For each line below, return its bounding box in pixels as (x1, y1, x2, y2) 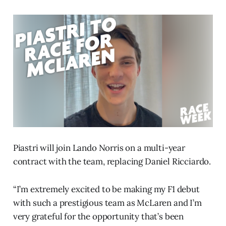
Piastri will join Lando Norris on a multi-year (13, 142, 185, 153)
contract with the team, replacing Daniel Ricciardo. (13, 155, 211, 167)
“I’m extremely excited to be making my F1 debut (13, 183, 200, 195)
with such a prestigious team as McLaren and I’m (13, 197, 202, 208)
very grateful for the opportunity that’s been (13, 210, 184, 222)
